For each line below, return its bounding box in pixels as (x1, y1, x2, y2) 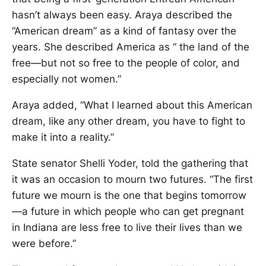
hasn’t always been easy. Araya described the (12, 8, 232, 21)
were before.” (12, 237, 76, 249)
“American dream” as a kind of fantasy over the (12, 24, 236, 37)
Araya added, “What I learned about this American (12, 99, 252, 111)
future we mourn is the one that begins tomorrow (12, 189, 246, 201)
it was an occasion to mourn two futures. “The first (12, 173, 253, 185)
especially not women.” (12, 72, 121, 85)
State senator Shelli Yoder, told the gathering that (12, 157, 248, 169)
